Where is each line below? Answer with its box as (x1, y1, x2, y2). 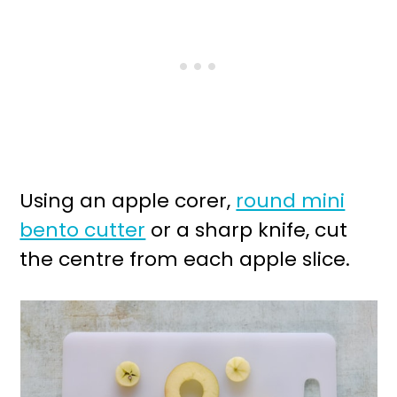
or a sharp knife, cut (145, 216, 348, 245)
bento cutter (19, 216, 146, 245)
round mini (236, 187, 346, 215)
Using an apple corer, (19, 187, 237, 215)
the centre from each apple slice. (19, 245, 351, 274)
